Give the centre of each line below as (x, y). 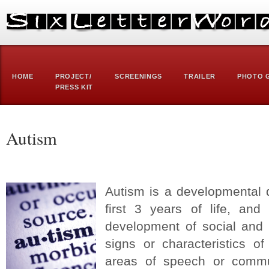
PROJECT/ (73, 76)
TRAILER (200, 76)
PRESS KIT (74, 87)
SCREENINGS (139, 76)
